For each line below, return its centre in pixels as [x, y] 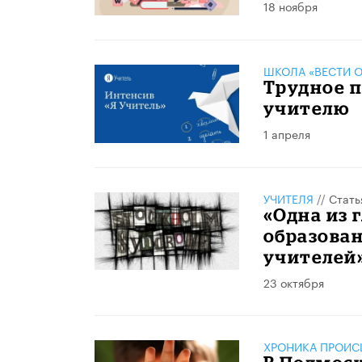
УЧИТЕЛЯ [288, 198]
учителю [306, 108]
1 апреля [286, 133]
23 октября [293, 282]
